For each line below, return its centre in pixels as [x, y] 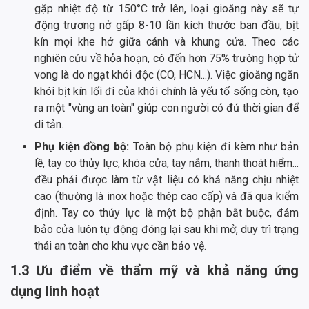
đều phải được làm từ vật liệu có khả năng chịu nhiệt [167, 179]
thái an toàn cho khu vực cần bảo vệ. [120, 246]
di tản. [49, 124]
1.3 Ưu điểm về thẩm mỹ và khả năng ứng [154, 270]
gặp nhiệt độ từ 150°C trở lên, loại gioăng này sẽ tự [167, 8]
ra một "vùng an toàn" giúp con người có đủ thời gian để [167, 108]
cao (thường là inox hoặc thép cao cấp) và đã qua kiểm [167, 196]
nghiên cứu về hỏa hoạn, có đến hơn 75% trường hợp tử [167, 58]
